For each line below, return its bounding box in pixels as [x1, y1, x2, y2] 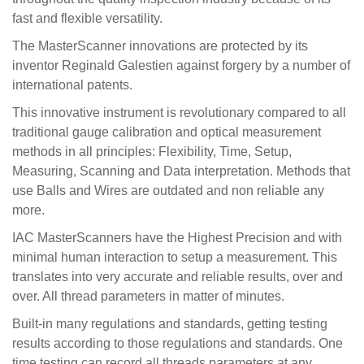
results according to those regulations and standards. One [12, 336, 343, 350]
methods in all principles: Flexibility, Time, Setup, [12, 145, 292, 158]
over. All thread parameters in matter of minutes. [12, 289, 284, 303]
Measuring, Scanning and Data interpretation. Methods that [12, 164, 350, 178]
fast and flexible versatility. [12, 11, 162, 25]
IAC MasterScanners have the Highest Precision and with [12, 231, 342, 245]
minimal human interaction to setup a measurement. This [12, 250, 337, 264]
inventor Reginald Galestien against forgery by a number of [12, 58, 350, 72]
